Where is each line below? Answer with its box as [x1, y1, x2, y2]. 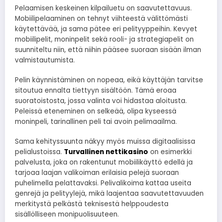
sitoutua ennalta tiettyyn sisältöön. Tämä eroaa [15, 85, 176, 95]
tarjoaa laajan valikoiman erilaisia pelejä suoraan [15, 168, 179, 178]
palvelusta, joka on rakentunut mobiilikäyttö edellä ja [15, 158, 193, 167]
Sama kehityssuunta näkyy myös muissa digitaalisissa [15, 137, 195, 147]
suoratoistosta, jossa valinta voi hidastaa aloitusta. [15, 96, 187, 106]
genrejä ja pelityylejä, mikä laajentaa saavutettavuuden [15, 189, 204, 199]
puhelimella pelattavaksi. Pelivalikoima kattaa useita [15, 178, 191, 188]
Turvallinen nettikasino [64, 147, 148, 157]
